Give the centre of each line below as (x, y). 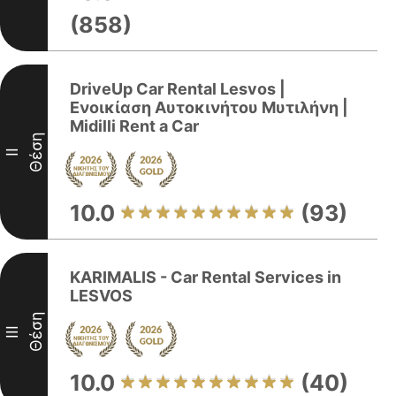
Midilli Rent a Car (134, 126)
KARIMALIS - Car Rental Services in (206, 277)
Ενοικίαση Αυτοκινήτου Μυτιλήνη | (209, 107)
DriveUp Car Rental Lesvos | (178, 89)
